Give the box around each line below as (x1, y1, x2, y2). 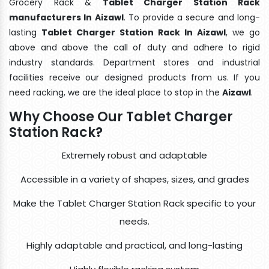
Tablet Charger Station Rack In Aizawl (41, 26, 226, 38)
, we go (226, 26, 260, 38)
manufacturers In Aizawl (9, 11, 124, 23)
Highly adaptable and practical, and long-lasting (26, 238, 243, 252)
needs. (119, 214, 150, 228)
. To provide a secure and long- (123, 11, 260, 23)
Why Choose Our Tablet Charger (9, 107, 233, 126)
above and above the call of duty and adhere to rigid (9, 41, 260, 53)
